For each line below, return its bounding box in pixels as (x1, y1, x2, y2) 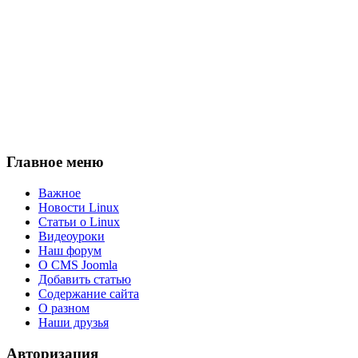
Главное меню (6, 153, 104, 171)
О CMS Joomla (38, 258, 117, 272)
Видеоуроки (38, 229, 105, 244)
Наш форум (38, 244, 101, 258)
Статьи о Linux (38, 215, 120, 229)
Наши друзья (38, 316, 109, 330)
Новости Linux (38, 201, 119, 215)
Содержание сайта (38, 287, 139, 301)
